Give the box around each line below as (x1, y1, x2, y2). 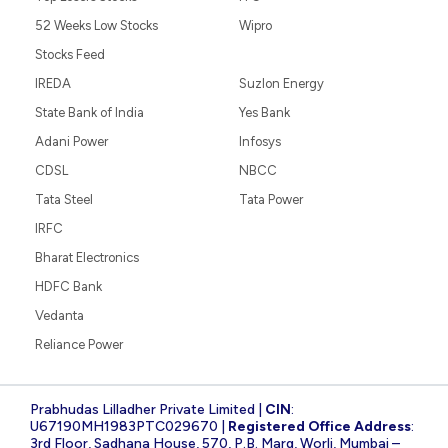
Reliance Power (35, 336, 123, 352)
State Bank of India (35, 104, 144, 120)
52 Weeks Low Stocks (35, 17, 158, 33)
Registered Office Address (228, 417, 411, 435)
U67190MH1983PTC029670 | (30, 417, 228, 435)
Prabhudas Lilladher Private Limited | (30, 400, 265, 418)
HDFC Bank (35, 278, 102, 294)
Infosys (239, 133, 281, 149)
